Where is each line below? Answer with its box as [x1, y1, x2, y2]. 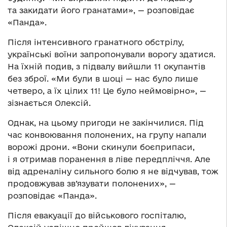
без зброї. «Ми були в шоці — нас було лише [8, 74, 198, 84]
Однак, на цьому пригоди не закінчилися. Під [8, 118, 204, 128]
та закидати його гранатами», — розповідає [8, 6, 195, 15]
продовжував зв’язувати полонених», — [8, 179, 176, 188]
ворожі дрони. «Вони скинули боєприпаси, [8, 142, 195, 152]
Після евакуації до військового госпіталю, [8, 211, 186, 220]
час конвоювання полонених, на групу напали [8, 130, 207, 140]
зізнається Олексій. [8, 98, 91, 108]
